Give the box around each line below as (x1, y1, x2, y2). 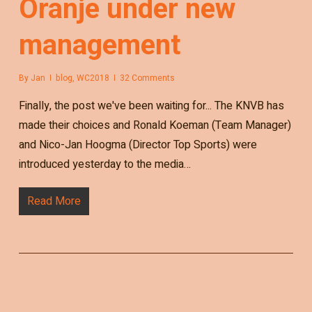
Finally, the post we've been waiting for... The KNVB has (18, 97, 284, 115)
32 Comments (119, 72, 175, 85)
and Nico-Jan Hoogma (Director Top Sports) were (18, 136, 257, 154)
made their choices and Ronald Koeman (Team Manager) (18, 117, 291, 134)
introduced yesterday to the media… (18, 156, 191, 173)
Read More (26, 193, 81, 210)
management (18, 29, 180, 62)
